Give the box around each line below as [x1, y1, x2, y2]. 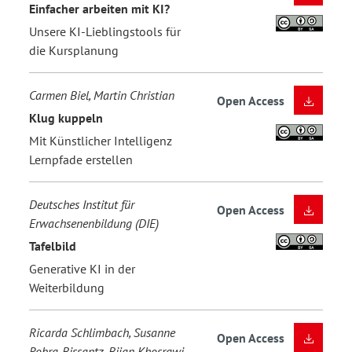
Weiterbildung [29, 280, 104, 296]
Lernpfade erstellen [29, 152, 133, 168]
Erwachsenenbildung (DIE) [29, 215, 159, 232]
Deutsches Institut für [29, 196, 134, 213]
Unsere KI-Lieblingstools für [29, 24, 181, 40]
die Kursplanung [29, 42, 119, 59]
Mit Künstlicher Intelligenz [29, 133, 172, 149]
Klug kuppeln [29, 109, 103, 126]
